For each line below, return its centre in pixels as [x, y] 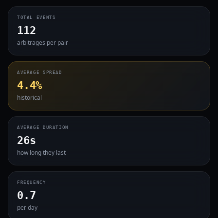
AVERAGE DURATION [43, 127]
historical [29, 98]
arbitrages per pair [43, 43]
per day [27, 208]
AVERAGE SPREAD [40, 73]
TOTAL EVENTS [36, 18]
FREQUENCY [32, 182]
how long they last [41, 153]
